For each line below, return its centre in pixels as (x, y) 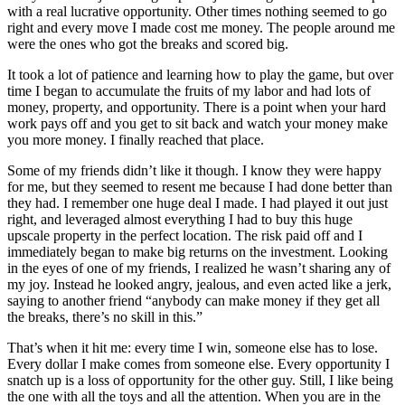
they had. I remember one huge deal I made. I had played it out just (198, 203)
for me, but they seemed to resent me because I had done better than (200, 187)
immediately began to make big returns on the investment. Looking (198, 252)
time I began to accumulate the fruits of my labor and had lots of (189, 91)
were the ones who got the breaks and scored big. (148, 44)
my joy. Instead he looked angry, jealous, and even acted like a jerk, (199, 285)
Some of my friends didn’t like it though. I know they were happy (194, 171)
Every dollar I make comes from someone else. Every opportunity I (198, 364)
